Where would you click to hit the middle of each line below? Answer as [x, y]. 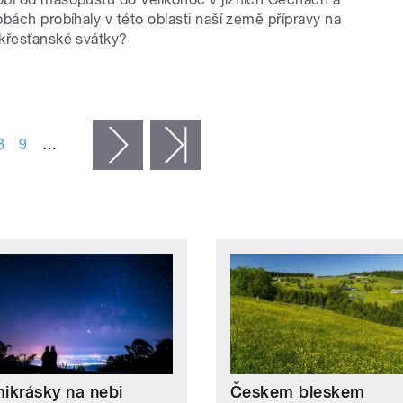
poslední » [235, 145]
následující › [183, 145]
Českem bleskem [298, 391]
